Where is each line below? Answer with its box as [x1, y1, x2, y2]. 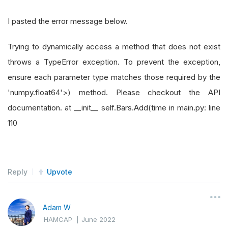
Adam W [43, 203, 71, 212]
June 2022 [81, 215, 116, 223]
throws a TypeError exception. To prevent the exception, [8, 56, 220, 67]
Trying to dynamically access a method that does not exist [8, 41, 220, 51]
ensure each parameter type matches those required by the [8, 72, 220, 82]
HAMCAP [44, 215, 72, 223]
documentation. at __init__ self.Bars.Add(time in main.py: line [8, 102, 220, 112]
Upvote [47, 167, 72, 176]
